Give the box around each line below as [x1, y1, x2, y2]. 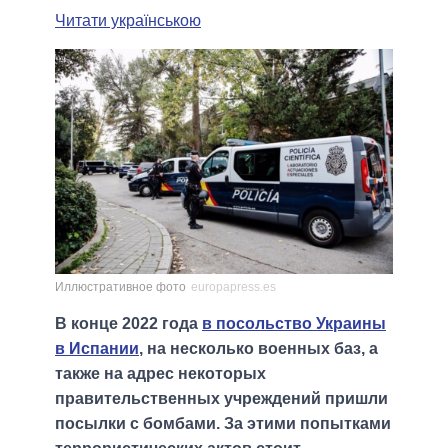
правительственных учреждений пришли [55, 390, 388, 408]
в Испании [55, 340, 139, 358]
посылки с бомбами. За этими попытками [55, 415, 391, 433]
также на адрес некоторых [55, 365, 266, 383]
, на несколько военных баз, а [139, 340, 378, 358]
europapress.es [191, 280, 276, 295]
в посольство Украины [202, 315, 386, 333]
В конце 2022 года [55, 315, 202, 333]
